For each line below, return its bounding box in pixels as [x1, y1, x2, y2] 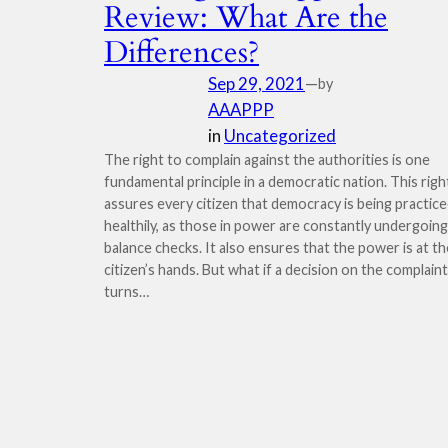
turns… [104, 283, 149, 300]
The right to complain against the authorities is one [104, 151, 430, 168]
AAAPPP [208, 99, 274, 120]
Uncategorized [224, 125, 336, 146]
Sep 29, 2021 [208, 73, 305, 94]
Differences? [104, 33, 259, 73]
